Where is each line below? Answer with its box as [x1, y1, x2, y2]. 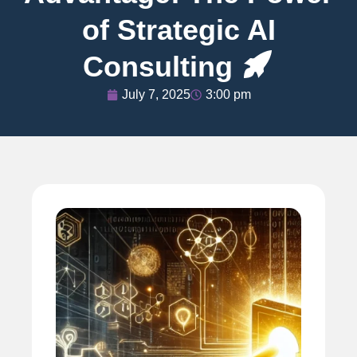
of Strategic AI [81, 13, 276, 46]
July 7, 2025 [121, 87, 190, 101]
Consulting [83, 49, 241, 83]
